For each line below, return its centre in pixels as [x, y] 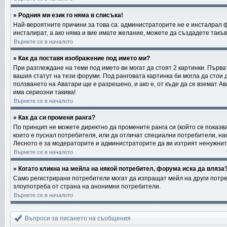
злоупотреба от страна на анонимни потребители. [87, 186]
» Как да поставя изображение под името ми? [82, 58]
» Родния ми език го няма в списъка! [68, 15]
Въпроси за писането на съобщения [79, 218]
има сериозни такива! [44, 92]
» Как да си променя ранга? [54, 118]
